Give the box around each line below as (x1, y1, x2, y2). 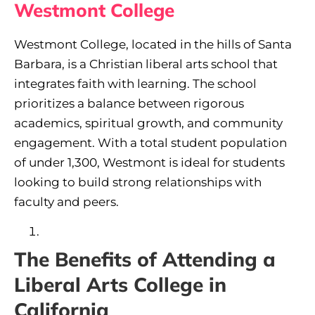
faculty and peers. (14, 194, 119, 209)
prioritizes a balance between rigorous (14, 96, 244, 110)
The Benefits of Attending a (14, 247, 276, 272)
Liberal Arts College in (14, 272, 226, 297)
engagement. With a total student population (14, 135, 287, 150)
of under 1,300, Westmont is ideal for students (14, 155, 285, 169)
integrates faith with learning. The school (14, 76, 257, 91)
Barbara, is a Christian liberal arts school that (14, 56, 278, 71)
